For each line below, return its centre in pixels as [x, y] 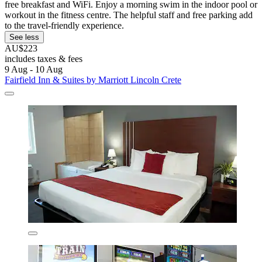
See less [24, 37]
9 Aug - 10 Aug [34, 70]
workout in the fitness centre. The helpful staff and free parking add [129, 15]
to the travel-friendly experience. [64, 26]
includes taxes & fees [44, 59]
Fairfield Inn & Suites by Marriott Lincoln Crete [93, 80]
